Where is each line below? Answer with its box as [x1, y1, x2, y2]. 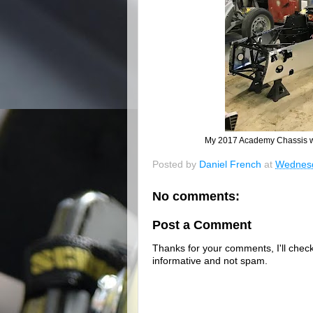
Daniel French [199, 159, 261, 170]
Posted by [152, 159, 199, 170]
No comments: [152, 189, 240, 203]
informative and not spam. [152, 255, 268, 266]
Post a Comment [152, 218, 252, 233]
